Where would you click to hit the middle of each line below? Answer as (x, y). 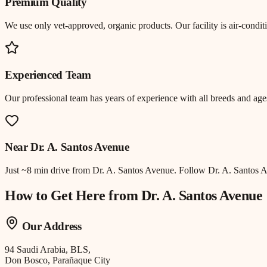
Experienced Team (48, 74)
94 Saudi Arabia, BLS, (48, 249)
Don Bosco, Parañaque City (58, 260)
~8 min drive (46, 170)
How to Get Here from (73, 195)
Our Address (50, 226)
